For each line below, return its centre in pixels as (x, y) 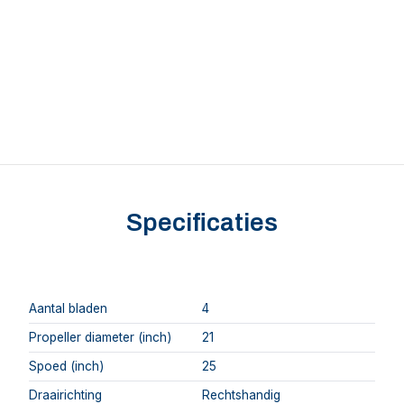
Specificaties (202, 223)
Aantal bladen (68, 308)
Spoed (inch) (66, 366)
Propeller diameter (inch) (100, 337)
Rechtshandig (241, 395)
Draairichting (65, 395)
